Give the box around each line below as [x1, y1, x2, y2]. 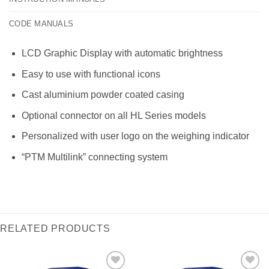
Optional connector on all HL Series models [21, 110, 206, 121]
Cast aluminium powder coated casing [21, 89, 184, 100]
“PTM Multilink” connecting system [21, 152, 168, 163]
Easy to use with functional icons [21, 68, 160, 79]
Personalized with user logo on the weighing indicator [21, 131, 249, 142]
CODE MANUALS [9, 19, 74, 29]
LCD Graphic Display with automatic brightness [21, 48, 223, 59]
